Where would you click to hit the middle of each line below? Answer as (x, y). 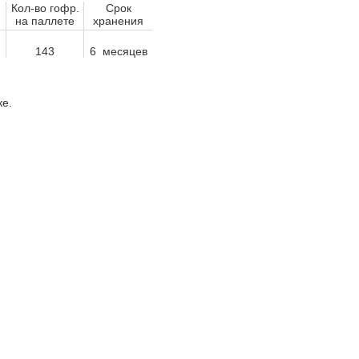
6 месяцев (118, 51)
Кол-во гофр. (45, 8)
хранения (118, 21)
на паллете (45, 21)
